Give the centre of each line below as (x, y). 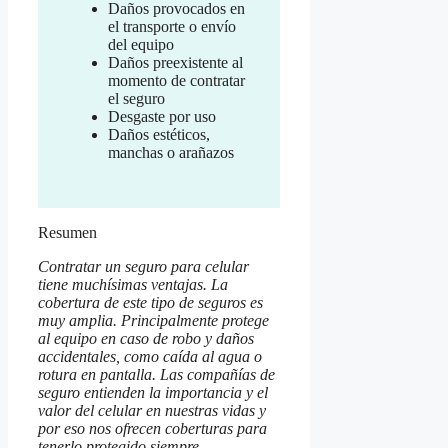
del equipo (141, 44)
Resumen (67, 232)
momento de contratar (176, 80)
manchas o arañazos (171, 152)
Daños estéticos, (159, 134)
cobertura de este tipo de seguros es (150, 302)
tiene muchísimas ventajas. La (133, 284)
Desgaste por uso (162, 116)
